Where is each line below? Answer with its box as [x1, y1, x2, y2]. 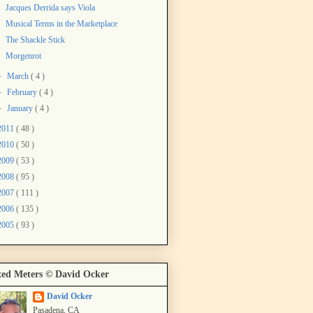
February [7, 87, 40, 97]
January [7, 103, 36, 113]
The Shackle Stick [5, 34, 65, 45]
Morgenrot [5, 50, 41, 61]
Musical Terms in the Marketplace [5, 18, 117, 29]
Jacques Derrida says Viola [5, 2, 95, 13]
